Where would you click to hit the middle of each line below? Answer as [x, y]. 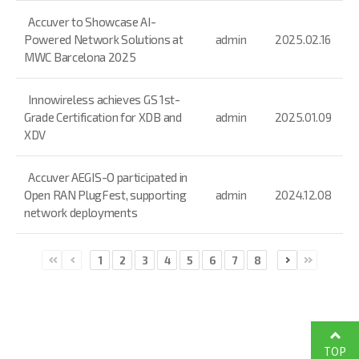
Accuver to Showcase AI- [92, 22]
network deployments [81, 212]
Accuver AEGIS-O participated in [108, 177]
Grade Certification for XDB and [103, 117]
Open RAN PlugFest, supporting [105, 195]
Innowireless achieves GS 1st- [104, 99]
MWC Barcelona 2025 [80, 57]
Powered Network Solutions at [104, 39]
